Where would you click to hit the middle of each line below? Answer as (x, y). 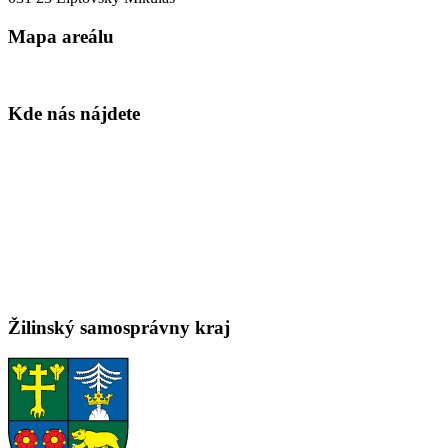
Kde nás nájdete (74, 114)
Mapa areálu (61, 36)
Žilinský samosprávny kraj (119, 327)
